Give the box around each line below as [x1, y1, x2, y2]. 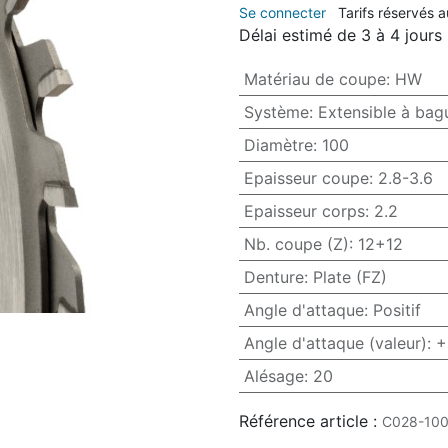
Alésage [243, 366, 304, 387]
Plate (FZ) [312, 267, 387, 288]
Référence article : [239, 411, 377, 432]
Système [243, 102, 309, 123]
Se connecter [239, 4, 326, 22]
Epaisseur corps [243, 201, 365, 222]
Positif [372, 300, 421, 321]
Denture [243, 267, 304, 288]
